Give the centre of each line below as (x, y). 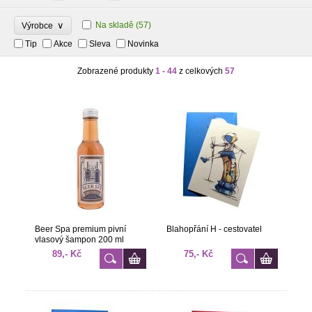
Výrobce (39, 26)
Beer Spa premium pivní (80, 229)
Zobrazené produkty (116, 71)
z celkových (201, 71)
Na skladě (115, 25)
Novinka (143, 44)
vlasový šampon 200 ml (79, 240)
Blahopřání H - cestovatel (214, 229)
